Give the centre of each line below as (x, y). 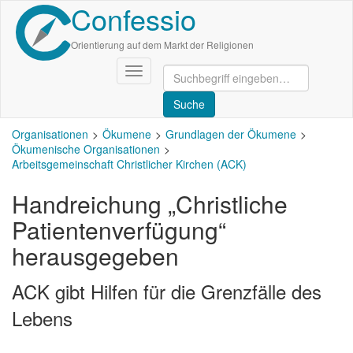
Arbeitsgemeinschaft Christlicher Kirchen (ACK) (129, 164)
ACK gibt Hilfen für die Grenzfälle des (167, 291)
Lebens (42, 318)
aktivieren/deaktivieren (190, 87)
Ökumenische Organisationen (86, 149)
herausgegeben (95, 256)
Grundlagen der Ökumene (231, 134)
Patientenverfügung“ (119, 230)
